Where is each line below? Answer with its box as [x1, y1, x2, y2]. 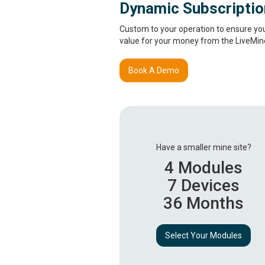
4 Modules [164, 158, 243, 178]
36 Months [163, 193, 244, 214]
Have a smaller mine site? [156, 143, 251, 153]
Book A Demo [128, 66, 179, 76]
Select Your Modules [165, 231, 242, 241]
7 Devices [167, 176, 240, 196]
